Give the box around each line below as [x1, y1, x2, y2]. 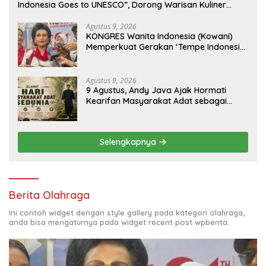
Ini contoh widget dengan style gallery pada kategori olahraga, [9, 207, 245, 217]
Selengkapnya [99, 136, 159, 147]
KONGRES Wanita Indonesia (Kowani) [86, 30, 233, 42]
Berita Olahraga [9, 188, 90, 202]
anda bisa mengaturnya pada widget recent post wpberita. [9, 217, 229, 227]
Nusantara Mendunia [18, 9, 100, 21]
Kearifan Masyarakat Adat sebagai [86, 95, 227, 106]
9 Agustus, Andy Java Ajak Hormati [86, 84, 226, 96]
